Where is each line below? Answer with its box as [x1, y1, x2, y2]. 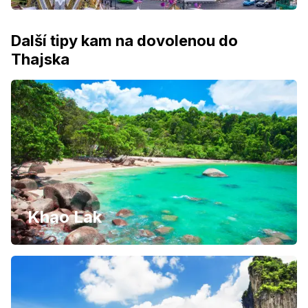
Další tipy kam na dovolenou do [11, 31, 238, 49]
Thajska [11, 49, 69, 68]
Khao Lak [27, 206, 102, 227]
